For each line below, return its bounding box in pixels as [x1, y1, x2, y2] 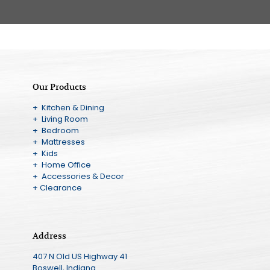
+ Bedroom [32, 125, 79, 137]
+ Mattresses [32, 136, 85, 148]
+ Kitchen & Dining [32, 102, 104, 114]
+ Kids [32, 148, 58, 160]
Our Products [32, 81, 86, 93]
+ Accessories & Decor [32, 171, 124, 183]
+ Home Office [32, 159, 91, 171]
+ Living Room [32, 113, 88, 125]
